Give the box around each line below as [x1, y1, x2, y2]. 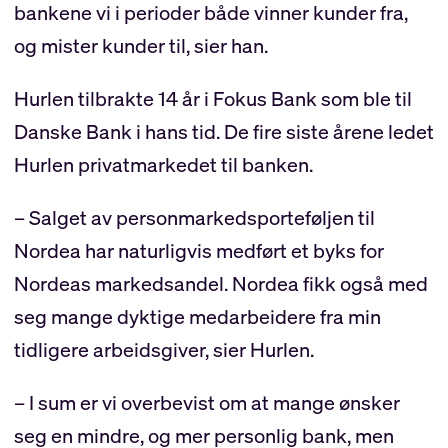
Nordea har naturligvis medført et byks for [13, 236, 384, 264]
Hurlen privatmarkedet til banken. [13, 151, 313, 179]
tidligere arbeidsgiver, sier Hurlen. [13, 335, 314, 363]
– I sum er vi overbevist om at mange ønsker [13, 388, 400, 416]
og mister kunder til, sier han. [13, 32, 268, 60]
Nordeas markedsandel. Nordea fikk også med [13, 269, 428, 297]
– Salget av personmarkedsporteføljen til [13, 203, 375, 231]
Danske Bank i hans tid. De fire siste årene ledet [13, 118, 434, 146]
